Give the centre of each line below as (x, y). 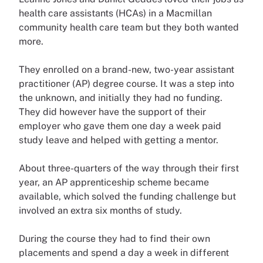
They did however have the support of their (112, 112)
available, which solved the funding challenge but (127, 196)
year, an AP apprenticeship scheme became (114, 182)
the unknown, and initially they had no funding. (121, 97)
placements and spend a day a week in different (124, 252)
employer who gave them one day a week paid (120, 126)
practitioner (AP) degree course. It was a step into (127, 83)
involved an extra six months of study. (100, 210)
